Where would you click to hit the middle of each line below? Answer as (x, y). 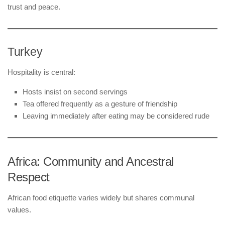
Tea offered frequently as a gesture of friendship (100, 103)
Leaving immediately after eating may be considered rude (116, 116)
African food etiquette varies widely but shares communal (101, 197)
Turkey (25, 52)
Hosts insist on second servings (75, 91)
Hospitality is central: (41, 72)
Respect (29, 177)
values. (19, 209)
